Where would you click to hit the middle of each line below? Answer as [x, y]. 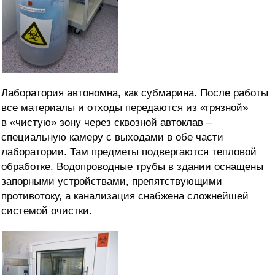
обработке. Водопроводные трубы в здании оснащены [132, 167]
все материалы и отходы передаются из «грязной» [125, 108]
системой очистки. [47, 211]
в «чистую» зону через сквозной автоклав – [107, 123]
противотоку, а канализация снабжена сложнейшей [125, 196]
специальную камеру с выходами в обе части [112, 137]
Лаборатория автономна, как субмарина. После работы [135, 93]
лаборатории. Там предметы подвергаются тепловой [129, 152]
